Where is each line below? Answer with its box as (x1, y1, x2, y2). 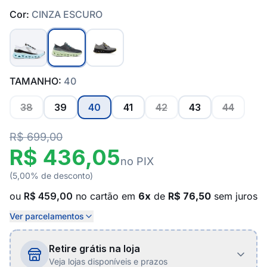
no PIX (120, 155, 154, 167)
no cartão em (73, 190, 138, 202)
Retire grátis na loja (49, 243, 140, 254)
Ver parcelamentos (10, 211, 84, 221)
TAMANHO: (10, 75, 64, 87)
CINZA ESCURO (32, 8, 103, 20)
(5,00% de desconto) (10, 170, 93, 181)
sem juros (211, 190, 257, 202)
